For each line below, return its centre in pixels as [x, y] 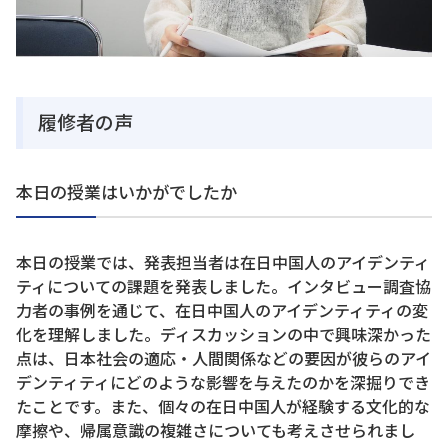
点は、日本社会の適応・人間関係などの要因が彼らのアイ [223, 358]
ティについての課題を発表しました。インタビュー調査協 [223, 286]
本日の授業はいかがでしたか [126, 191]
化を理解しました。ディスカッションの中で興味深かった [223, 334]
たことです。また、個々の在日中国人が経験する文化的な [223, 406]
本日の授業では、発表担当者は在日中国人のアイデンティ [223, 262]
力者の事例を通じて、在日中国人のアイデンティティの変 [222, 310]
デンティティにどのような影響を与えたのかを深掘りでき [223, 382]
